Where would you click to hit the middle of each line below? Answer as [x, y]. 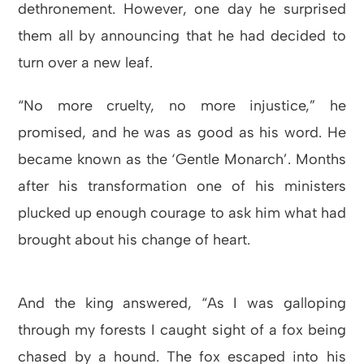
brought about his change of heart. [134, 240]
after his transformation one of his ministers [182, 186]
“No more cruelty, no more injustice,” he [182, 106]
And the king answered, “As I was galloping [182, 303]
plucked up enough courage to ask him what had [182, 213]
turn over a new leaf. [86, 63]
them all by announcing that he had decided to [182, 36]
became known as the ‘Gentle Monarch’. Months [182, 160]
